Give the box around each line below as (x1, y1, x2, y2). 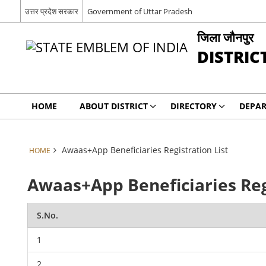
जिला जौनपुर (197, 28, 254, 46)
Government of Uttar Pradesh (87, 5, 192, 17)
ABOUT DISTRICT (79, 100, 148, 112)
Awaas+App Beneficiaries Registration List (61, 144, 228, 156)
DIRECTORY (170, 100, 217, 112)
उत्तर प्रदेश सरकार (24, 5, 78, 17)
